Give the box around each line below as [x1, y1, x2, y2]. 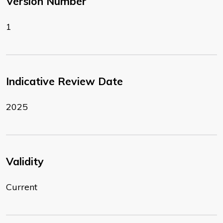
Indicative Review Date [6, 75, 123, 88]
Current [6, 181, 37, 193]
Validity [6, 155, 44, 168]
